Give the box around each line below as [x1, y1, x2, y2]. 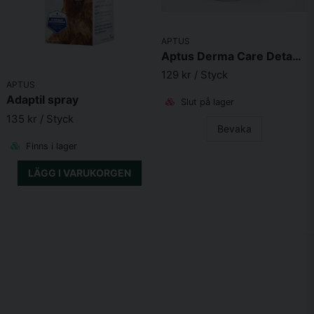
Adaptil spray [6, 92, 78, 107]
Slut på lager [178, 97, 234, 108]
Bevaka [217, 123, 252, 135]
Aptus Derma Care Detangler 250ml [292, 48, 301, 63]
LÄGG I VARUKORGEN [28, 166, 131, 179]
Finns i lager [23, 140, 77, 151]
